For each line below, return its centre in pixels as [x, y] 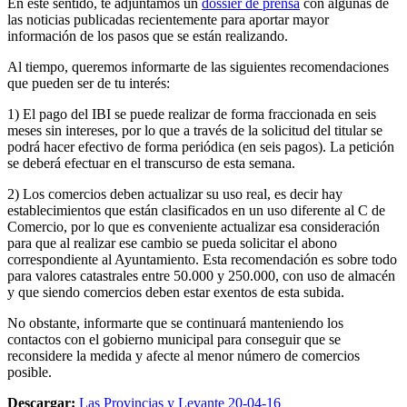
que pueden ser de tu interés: [89, 83]
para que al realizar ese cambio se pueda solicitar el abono [172, 243]
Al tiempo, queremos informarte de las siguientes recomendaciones [198, 66]
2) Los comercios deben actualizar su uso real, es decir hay [175, 194]
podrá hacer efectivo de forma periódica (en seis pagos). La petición [201, 146]
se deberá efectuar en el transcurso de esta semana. [151, 163]
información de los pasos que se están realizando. [148, 35]
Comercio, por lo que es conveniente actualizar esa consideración [194, 226]
